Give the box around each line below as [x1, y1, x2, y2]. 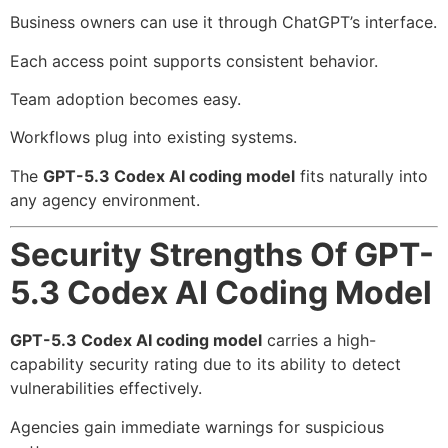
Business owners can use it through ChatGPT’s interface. [10, 12, 437, 33]
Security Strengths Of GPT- [10, 235, 434, 275]
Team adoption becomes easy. [10, 89, 241, 110]
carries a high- [262, 330, 376, 351]
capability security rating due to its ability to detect [10, 354, 401, 375]
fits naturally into [295, 165, 428, 186]
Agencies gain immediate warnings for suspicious [10, 416, 384, 437]
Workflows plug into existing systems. [10, 127, 297, 148]
